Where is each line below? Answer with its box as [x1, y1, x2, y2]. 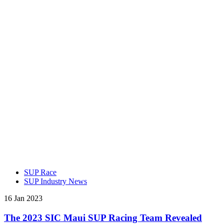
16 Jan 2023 [4, 193, 42, 202]
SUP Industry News [24, 176, 87, 185]
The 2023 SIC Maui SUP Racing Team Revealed [4, 212, 202, 223]
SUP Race [24, 167, 56, 176]
